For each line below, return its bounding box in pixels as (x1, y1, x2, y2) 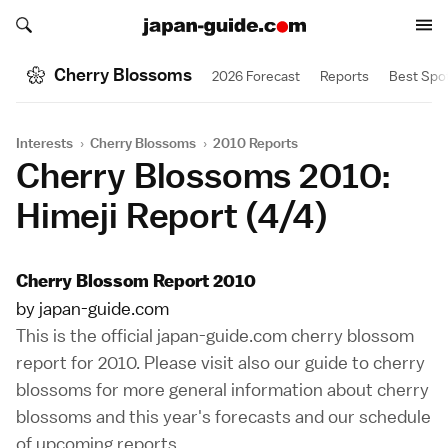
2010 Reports (213, 134, 298, 152)
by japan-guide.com (16, 297, 169, 320)
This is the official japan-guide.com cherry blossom (16, 324, 414, 347)
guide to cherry (305, 351, 425, 374)
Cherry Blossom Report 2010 (16, 270, 256, 292)
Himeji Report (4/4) (16, 193, 328, 236)
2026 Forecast (212, 66, 300, 85)
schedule (359, 405, 431, 428)
